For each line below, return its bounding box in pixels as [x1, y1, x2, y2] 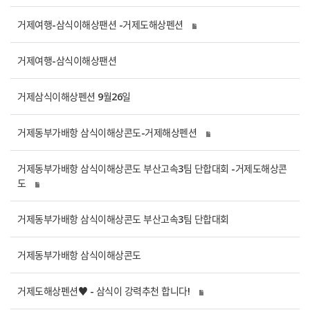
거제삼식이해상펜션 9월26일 [17, 90, 131, 103]
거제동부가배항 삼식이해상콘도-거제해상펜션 [17, 126, 197, 139]
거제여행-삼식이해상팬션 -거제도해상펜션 [17, 18, 183, 31]
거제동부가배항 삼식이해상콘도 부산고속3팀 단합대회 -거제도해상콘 [17, 162, 287, 175]
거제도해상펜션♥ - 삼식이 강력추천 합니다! [17, 284, 190, 298]
